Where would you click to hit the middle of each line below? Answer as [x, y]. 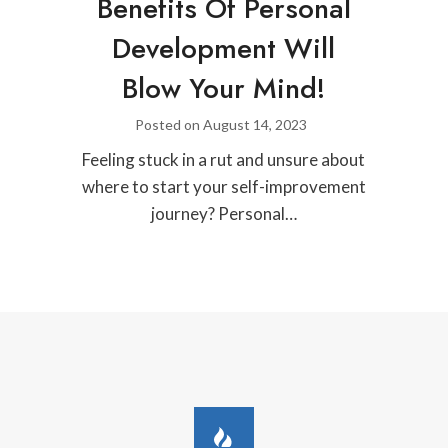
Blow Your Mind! [224, 88]
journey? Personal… [223, 213]
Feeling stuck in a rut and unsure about [224, 159]
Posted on [169, 124]
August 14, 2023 [255, 124]
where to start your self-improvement [223, 186]
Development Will [224, 48]
